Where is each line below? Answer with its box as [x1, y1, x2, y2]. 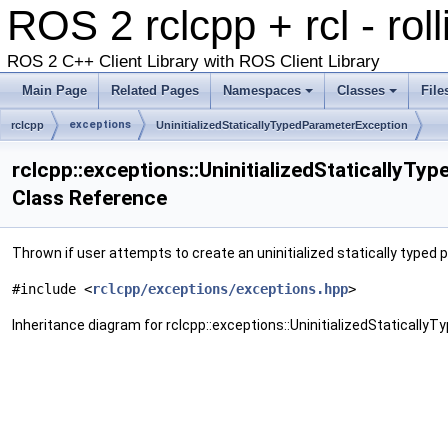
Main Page [22, 83, 87, 98]
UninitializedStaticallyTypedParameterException [156, 119, 408, 131]
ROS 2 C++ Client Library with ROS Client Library [7, 52, 380, 71]
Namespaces [223, 83, 301, 98]
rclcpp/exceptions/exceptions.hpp [92, 281, 348, 297]
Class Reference [12, 186, 167, 210]
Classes [337, 83, 385, 98]
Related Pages [111, 83, 199, 98]
